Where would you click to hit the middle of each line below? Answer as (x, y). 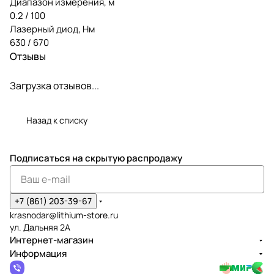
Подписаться (41, 158)
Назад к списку (57, 120)
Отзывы (28, 56)
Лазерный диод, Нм (52, 29)
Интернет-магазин (52, 240)
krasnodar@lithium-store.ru (64, 215)
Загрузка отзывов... (54, 85)
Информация (38, 254)
